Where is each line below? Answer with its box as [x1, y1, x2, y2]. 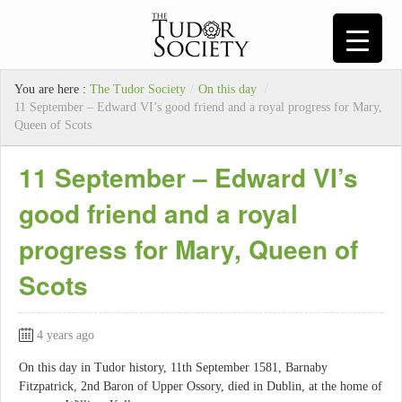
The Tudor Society [90, 83, 186, 97]
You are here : [14, 83, 90, 97]
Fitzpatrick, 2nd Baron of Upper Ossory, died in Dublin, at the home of [19, 380, 382, 394]
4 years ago [37, 328, 94, 343]
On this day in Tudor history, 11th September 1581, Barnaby [19, 361, 328, 375]
